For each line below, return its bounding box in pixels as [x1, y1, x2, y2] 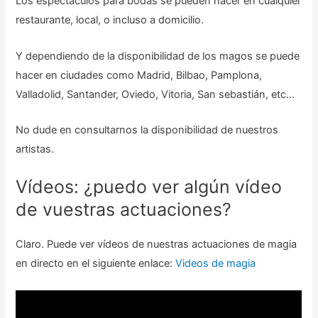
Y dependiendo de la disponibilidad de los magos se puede [16, 49, 300, 62]
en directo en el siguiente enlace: [16, 257, 176, 270]
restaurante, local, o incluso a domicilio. [16, 13, 204, 27]
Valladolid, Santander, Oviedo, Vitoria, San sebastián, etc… [16, 87, 295, 101]
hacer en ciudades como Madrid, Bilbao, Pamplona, [16, 68, 263, 82]
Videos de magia [175, 257, 256, 270]
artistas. [16, 143, 55, 156]
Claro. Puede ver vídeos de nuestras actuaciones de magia [16, 238, 297, 251]
